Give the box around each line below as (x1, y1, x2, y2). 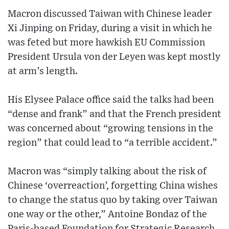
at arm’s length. (8, 66, 78, 77)
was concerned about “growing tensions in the (8, 124, 213, 134)
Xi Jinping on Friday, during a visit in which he (8, 24, 212, 34)
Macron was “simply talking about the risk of (8, 167, 207, 177)
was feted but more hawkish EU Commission (8, 38, 205, 48)
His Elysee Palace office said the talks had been (8, 95, 214, 105)
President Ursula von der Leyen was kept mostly (8, 52, 220, 62)
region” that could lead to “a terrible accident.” (8, 138, 217, 148)
